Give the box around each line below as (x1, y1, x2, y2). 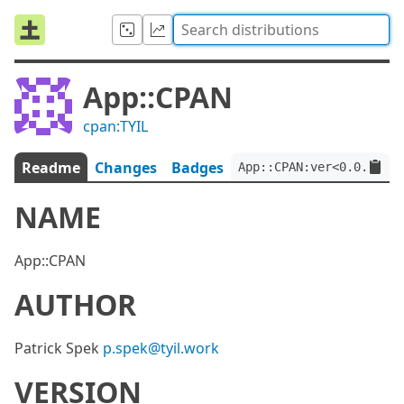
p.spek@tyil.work (103, 338, 219, 358)
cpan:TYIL (83, 116, 148, 136)
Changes (95, 158, 157, 178)
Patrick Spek (14, 338, 103, 358)
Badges (171, 158, 224, 178)
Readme (22, 158, 80, 178)
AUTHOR (14, 285, 136, 324)
